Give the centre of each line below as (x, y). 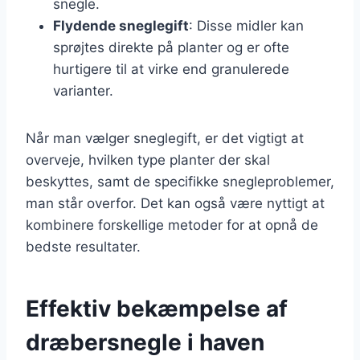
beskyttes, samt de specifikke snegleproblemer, (180, 181)
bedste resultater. (83, 246)
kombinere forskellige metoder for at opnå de (172, 225)
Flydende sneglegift (121, 25)
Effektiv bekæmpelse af (157, 308)
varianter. (83, 90)
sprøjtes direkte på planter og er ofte (171, 47)
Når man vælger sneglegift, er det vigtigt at (165, 138)
